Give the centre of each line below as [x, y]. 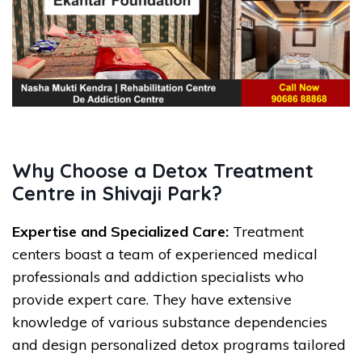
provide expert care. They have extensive [152, 299]
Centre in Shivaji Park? [117, 193]
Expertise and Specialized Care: [120, 231]
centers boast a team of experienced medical [165, 254]
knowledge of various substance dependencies [170, 322]
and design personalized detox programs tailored [179, 344]
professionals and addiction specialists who [158, 276]
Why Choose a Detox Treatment [163, 170]
